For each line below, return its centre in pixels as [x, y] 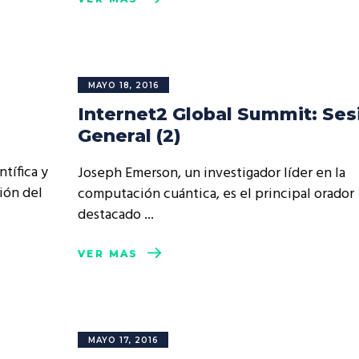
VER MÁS [108, 254]
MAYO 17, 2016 [123, 340]
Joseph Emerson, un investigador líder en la [212, 173]
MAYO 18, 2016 [124, 85]
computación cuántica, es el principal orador [216, 194]
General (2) [129, 136]
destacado [111, 215]
